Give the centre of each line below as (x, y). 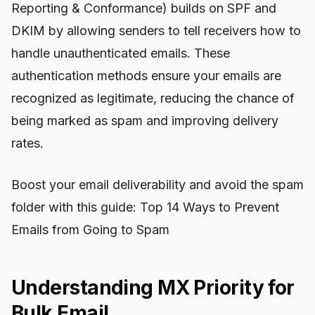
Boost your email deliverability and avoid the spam (157, 185)
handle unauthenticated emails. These (121, 53)
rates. (27, 143)
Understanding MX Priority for (153, 288)
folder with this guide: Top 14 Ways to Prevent (145, 207)
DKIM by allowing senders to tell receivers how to (156, 31)
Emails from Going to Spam (90, 230)
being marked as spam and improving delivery (145, 121)
